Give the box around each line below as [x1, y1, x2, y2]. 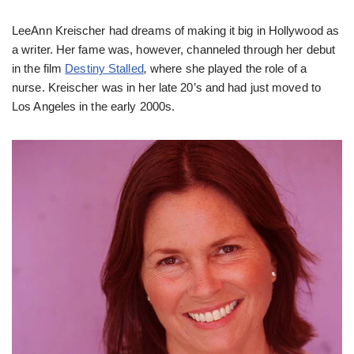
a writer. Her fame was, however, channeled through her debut [12, 43, 336, 57]
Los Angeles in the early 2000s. [12, 100, 175, 114]
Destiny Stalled [65, 62, 144, 76]
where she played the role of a [149, 62, 307, 76]
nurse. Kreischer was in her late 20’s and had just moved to [12, 81, 321, 95]
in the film [12, 62, 66, 76]
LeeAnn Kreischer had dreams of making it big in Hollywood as [12, 24, 340, 38]
